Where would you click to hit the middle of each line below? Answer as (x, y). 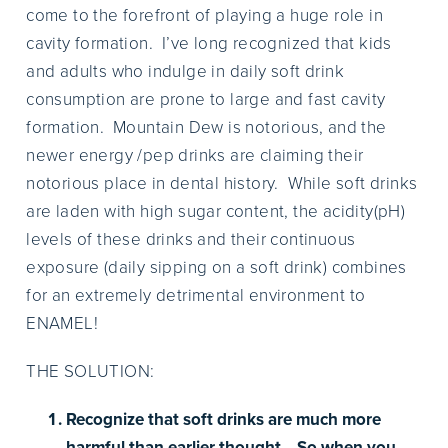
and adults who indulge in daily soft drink (185, 71)
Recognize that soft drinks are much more (224, 419)
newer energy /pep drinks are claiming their (195, 155)
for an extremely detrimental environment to (196, 295)
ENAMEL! (62, 323)
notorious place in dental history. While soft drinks (222, 183)
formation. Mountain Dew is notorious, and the (206, 127)
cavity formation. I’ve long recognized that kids (209, 43)
